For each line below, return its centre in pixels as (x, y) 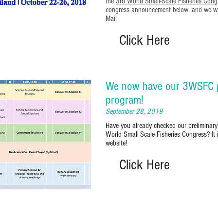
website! (117, 143)
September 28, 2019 (134, 111)
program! (125, 100)
